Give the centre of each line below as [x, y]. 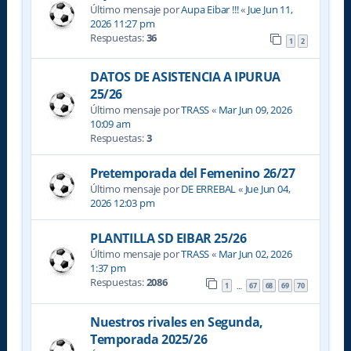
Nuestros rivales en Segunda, [176, 322]
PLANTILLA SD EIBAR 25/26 [168, 239]
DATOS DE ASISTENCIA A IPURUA [185, 77]
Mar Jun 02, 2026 [255, 254]
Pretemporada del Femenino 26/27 [192, 174]
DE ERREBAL [209, 189]
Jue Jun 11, [270, 9]
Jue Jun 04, [268, 189]
